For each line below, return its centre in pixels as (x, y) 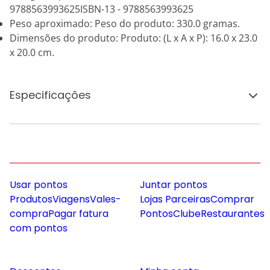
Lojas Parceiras (175, 199)
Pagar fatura (78, 214)
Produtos (31, 199)
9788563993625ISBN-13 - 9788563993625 (102, 9)
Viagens (71, 199)
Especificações (50, 95)
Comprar (232, 199)
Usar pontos (39, 185)
